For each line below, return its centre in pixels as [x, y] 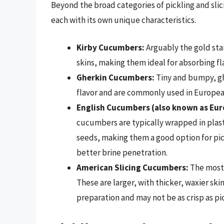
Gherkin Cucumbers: [115, 78]
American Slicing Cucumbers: [132, 168]
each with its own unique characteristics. [123, 20]
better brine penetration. [122, 153]
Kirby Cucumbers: [110, 48]
